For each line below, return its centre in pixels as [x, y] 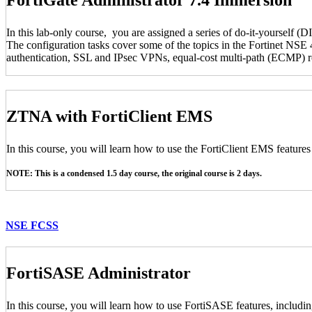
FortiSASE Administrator [99, 273]
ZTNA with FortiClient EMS [109, 116]
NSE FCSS [32, 225]
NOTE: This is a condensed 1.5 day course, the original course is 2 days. [134, 173]
